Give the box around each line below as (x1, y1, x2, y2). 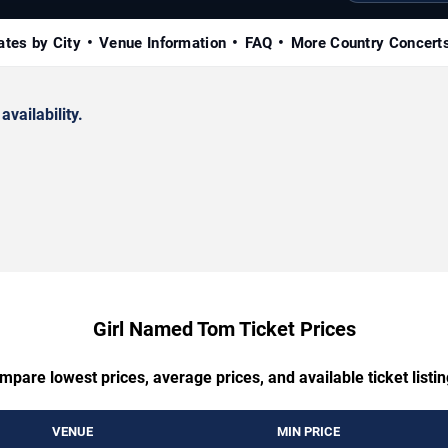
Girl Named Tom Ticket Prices (92, 316, 356, 341)
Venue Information (99, 33, 227, 52)
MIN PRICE (277, 423, 340, 439)
